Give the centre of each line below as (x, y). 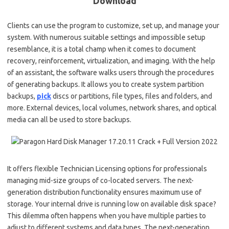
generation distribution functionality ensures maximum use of (104, 192)
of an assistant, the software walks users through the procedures (111, 72)
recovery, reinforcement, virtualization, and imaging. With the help (111, 61)
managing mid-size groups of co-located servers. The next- (100, 180)
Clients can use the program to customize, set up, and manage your (113, 25)
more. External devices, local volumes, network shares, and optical (112, 108)
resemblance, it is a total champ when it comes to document (101, 49)
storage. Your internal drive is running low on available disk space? (112, 204)
